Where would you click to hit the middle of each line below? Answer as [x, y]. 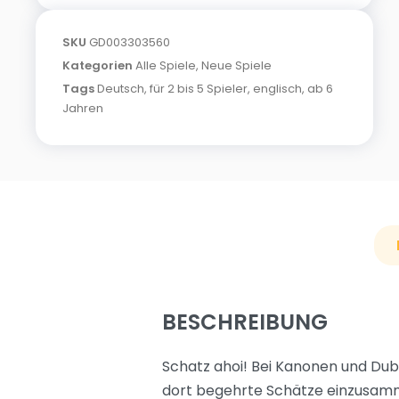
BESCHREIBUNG [245, 322]
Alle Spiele [166, 65]
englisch [277, 89]
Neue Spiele [236, 65]
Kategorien [98, 65]
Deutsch [121, 89]
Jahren [83, 108]
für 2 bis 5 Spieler [199, 89]
